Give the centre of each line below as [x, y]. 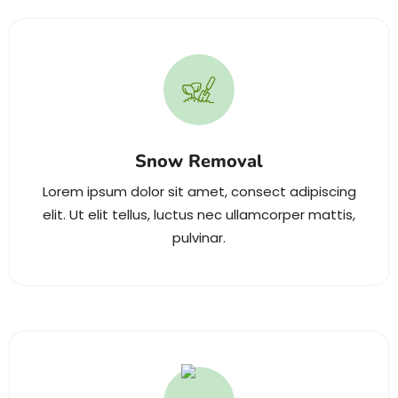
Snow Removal [199, 161]
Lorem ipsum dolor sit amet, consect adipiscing [199, 191]
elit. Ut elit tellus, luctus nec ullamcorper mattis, [199, 214]
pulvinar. [199, 237]
